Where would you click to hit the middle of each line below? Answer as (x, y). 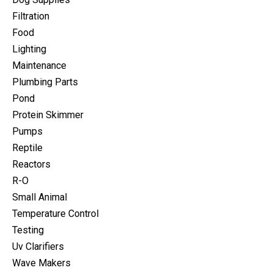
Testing (28, 230)
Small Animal (40, 197)
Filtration (31, 16)
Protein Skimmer (48, 115)
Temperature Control (55, 214)
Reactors (31, 165)
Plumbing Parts (45, 82)
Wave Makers (41, 263)
